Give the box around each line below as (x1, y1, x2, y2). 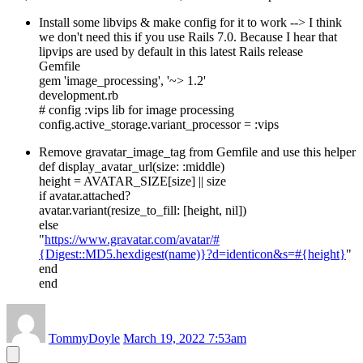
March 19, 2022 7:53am (123, 331, 246, 346)
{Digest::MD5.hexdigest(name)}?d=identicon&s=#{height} (39, 247, 346, 262)
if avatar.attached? (39, 189, 130, 203)
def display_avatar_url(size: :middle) (39, 160, 224, 174)
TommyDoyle (49, 331, 120, 346)
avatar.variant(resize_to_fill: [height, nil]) (39, 203, 246, 218)
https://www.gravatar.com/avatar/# (45, 233, 220, 247)
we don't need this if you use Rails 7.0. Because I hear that (39, 30, 337, 45)
